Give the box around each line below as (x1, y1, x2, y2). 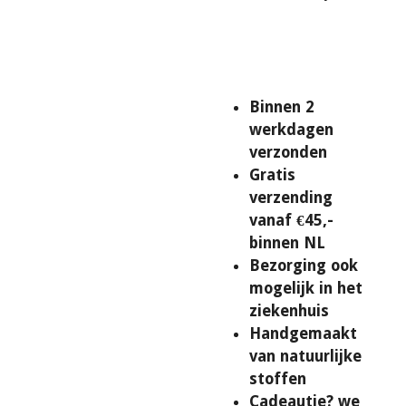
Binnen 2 (249, 97, 314, 116)
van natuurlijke (249, 346, 362, 365)
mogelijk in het (249, 278, 362, 297)
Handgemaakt (249, 324, 357, 343)
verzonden (249, 142, 327, 161)
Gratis (249, 165, 295, 184)
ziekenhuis (249, 301, 329, 320)
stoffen (249, 369, 306, 388)
